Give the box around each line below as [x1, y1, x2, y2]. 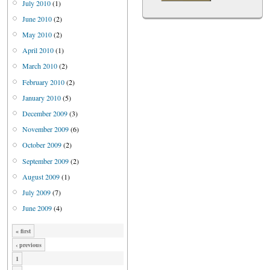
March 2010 [22, 61, 57, 71]
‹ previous [16, 240, 42, 249]
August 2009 [22, 171, 60, 181]
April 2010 [22, 45, 54, 55]
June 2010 [22, 13, 52, 24]
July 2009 [22, 187, 51, 197]
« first [16, 226, 31, 235]
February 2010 [22, 77, 64, 87]
